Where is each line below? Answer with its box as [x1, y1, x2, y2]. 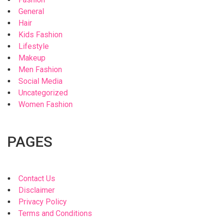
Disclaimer [18, 185, 55, 195]
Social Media [18, 76, 62, 86]
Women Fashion [18, 99, 73, 109]
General [18, 6, 44, 16]
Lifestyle [18, 41, 49, 51]
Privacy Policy [18, 197, 67, 206]
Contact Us [18, 173, 55, 183]
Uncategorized [18, 88, 68, 97]
